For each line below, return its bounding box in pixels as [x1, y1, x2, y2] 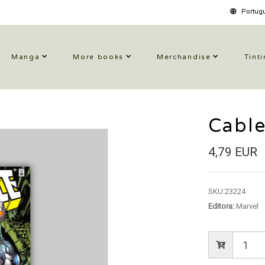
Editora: [208, 202, 234, 211]
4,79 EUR [208, 145, 257, 159]
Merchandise [157, 53, 211, 61]
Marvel [234, 202, 258, 211]
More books [73, 53, 124, 61]
